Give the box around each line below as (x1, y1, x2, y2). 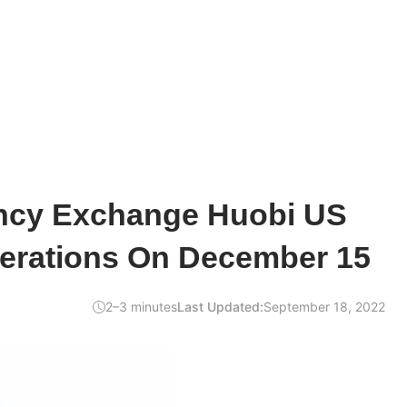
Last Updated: (177, 299, 263, 314)
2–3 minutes (105, 299, 177, 314)
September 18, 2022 (263, 299, 385, 314)
